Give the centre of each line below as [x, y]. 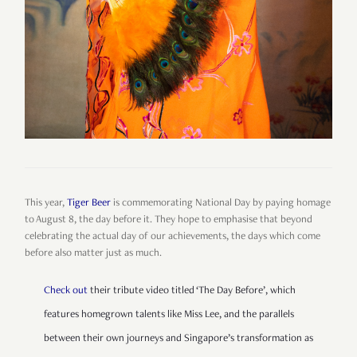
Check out [66, 292]
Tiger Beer [89, 204]
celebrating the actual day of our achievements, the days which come [173, 237]
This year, [46, 204]
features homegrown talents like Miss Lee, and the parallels [169, 316]
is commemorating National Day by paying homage [221, 204]
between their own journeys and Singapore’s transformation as [178, 339]
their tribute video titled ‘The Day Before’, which [192, 292]
